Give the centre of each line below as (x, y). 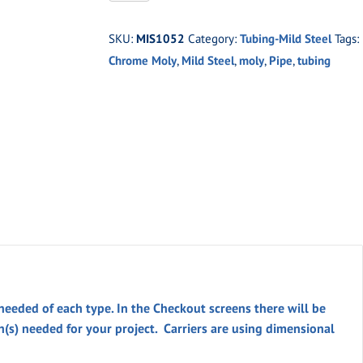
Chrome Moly (143, 60)
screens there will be (266, 307)
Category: (214, 38)
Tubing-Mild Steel (286, 38)
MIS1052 (161, 38)
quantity (132, 143)
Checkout (180, 307)
